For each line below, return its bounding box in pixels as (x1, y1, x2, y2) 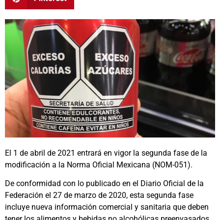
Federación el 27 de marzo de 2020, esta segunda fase (5, 191, 193, 200)
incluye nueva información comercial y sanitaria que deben (5, 202, 209, 212)
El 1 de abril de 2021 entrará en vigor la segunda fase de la (5, 148, 207, 158)
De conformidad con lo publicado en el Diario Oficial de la (5, 179, 204, 189)
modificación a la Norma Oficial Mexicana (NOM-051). (5, 160, 192, 169)
